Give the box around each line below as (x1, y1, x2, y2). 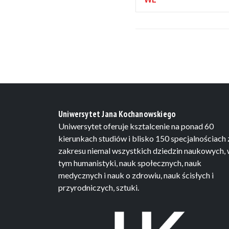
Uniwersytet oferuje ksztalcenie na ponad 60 (58, 121, 214, 131)
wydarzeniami (135, 1, 217, 22)
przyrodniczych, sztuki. (58, 182, 139, 193)
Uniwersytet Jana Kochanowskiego (58, 108, 176, 120)
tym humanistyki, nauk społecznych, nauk (58, 158, 201, 168)
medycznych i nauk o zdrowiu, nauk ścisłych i (58, 170, 214, 180)
